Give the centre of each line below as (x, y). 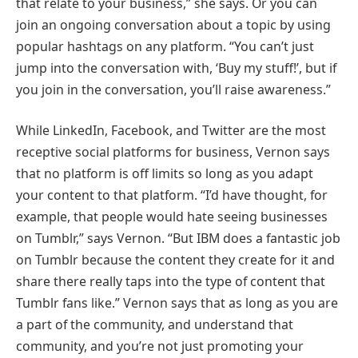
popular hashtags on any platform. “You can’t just (165, 46)
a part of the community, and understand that (155, 325)
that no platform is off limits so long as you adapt (165, 174)
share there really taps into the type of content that (171, 282)
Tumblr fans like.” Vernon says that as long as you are (177, 303)
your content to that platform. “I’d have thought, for (172, 195)
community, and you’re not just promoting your (160, 346)
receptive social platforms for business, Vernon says (173, 152)
